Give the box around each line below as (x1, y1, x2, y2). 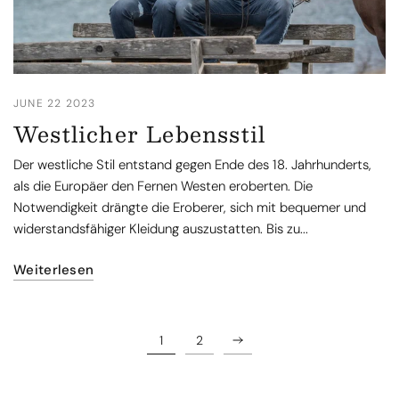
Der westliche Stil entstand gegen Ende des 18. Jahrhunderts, (13, 156, 372, 174)
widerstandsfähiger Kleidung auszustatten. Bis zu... (13, 220, 309, 238)
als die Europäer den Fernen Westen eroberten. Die (13, 177, 313, 195)
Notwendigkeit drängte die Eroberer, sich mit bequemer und (13, 199, 367, 216)
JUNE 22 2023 (13, 96, 96, 110)
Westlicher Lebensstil (13, 116, 266, 151)
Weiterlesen (13, 261, 94, 279)
